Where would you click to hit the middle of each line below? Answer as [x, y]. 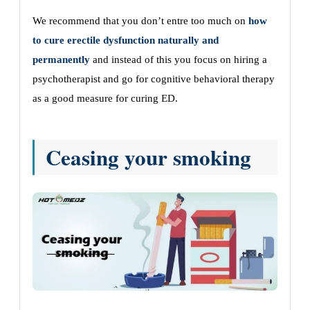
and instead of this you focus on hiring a [179, 60]
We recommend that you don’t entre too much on [140, 21]
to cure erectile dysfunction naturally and [126, 40]
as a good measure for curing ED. [105, 99]
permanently [61, 60]
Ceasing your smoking [148, 157]
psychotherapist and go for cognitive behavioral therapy [154, 79]
